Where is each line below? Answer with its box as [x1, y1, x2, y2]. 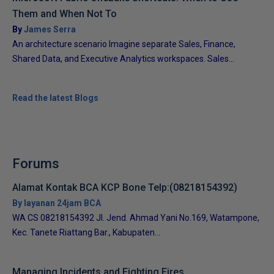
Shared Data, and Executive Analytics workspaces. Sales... [12, 54, 234, 64]
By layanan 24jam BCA [12, 198, 101, 208]
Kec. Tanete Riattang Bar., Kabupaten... [12, 228, 160, 237]
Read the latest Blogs [12, 93, 98, 103]
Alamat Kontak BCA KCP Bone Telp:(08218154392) [12, 182, 237, 193]
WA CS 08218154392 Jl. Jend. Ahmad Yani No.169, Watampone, [12, 213, 259, 223]
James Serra [24, 24, 76, 34]
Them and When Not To [12, 8, 117, 20]
